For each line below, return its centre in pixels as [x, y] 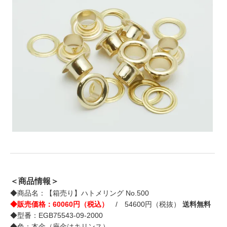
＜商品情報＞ [34, 181]
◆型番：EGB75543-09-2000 [56, 216]
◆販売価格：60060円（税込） [59, 204]
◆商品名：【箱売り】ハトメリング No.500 [80, 193]
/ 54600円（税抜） [145, 204]
